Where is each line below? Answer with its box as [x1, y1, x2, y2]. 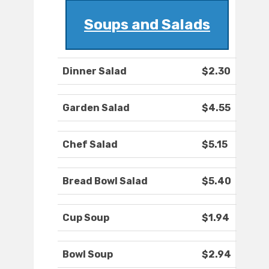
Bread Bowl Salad [62, 175, 148, 187]
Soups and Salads [84, 16, 210, 34]
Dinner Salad [62, 65, 127, 77]
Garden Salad [62, 102, 130, 114]
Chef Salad [62, 139, 118, 151]
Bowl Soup [62, 249, 113, 261]
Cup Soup [62, 212, 109, 224]
